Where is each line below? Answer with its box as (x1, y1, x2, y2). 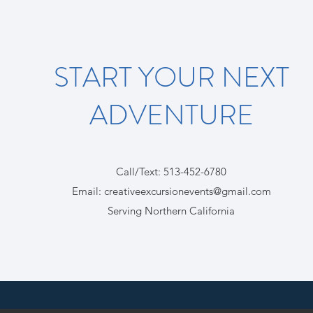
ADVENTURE (89, 95, 254, 135)
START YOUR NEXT (53, 57, 289, 97)
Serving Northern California (108, 204, 235, 217)
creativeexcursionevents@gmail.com (103, 184, 271, 198)
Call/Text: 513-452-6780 (116, 165, 226, 178)
